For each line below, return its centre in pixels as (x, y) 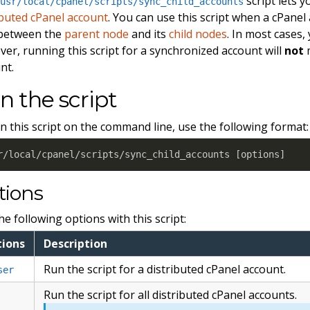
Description (76, 244)
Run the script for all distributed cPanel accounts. (171, 295)
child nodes (198, 34)
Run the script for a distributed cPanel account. (165, 270)
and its (149, 34)
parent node (97, 34)
